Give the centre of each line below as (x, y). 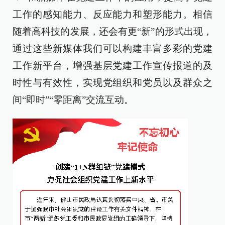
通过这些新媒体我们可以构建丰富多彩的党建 (113, 48)
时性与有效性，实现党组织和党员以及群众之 (113, 82)
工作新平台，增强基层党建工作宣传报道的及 (113, 65)
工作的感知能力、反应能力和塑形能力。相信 (113, 14)
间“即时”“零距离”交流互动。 (73, 99)
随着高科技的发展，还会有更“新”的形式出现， (113, 31)
